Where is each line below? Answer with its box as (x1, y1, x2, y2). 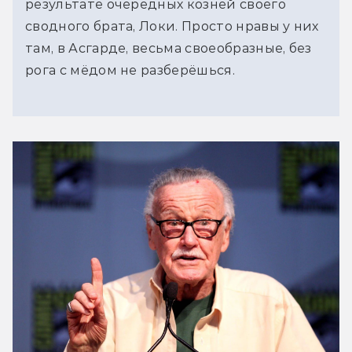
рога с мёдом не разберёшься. (25, 62, 235, 78)
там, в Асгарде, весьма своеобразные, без (25, 40, 312, 56)
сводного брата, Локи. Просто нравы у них (25, 18, 319, 34)
